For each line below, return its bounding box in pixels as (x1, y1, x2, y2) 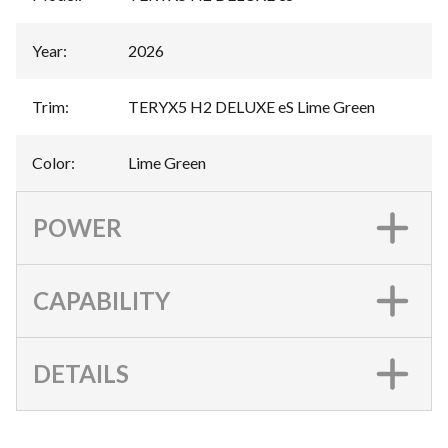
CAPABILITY (33, 285, 170, 315)
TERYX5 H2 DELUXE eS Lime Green (128, 96, 375, 116)
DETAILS (33, 358, 129, 388)
